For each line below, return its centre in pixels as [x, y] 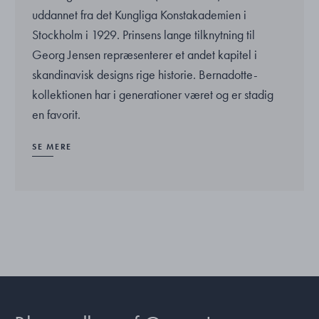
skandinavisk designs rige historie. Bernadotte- [145, 75]
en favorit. [57, 115]
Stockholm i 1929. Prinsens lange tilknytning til [144, 35]
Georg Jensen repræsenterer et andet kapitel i [145, 55]
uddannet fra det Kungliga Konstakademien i [140, 15]
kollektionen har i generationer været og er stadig [153, 95]
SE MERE [52, 147]
